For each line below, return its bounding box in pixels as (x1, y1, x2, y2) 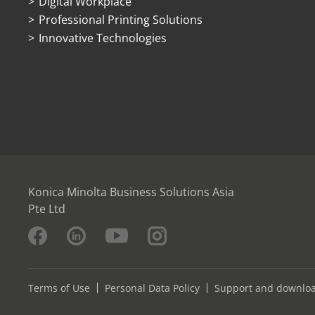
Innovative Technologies (39, 30, 167, 46)
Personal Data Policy (105, 281, 200, 295)
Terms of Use (28, 281, 90, 295)
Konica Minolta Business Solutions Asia (28, 184, 234, 200)
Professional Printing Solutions (39, 12, 202, 27)
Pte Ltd (28, 201, 65, 217)
